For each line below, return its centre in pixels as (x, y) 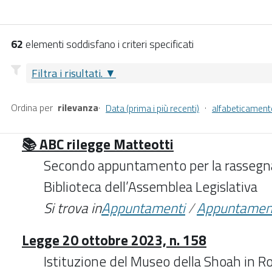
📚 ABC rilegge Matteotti (98, 144)
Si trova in (73, 208)
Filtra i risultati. (67, 73)
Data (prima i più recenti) (153, 108)
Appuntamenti (143, 208)
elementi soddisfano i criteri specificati (108, 44)
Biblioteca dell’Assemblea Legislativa (151, 186)
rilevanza (78, 107)
